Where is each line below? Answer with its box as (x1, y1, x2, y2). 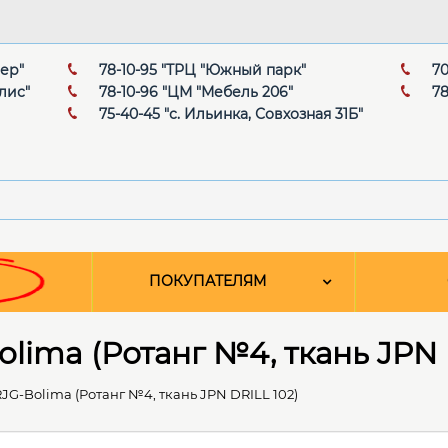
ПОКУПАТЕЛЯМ (149, 272, 266, 291)
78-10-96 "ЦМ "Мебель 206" (99, 83, 293, 102)
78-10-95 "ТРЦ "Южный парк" (99, 61, 306, 80)
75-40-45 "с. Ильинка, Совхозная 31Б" (99, 105, 363, 124)
